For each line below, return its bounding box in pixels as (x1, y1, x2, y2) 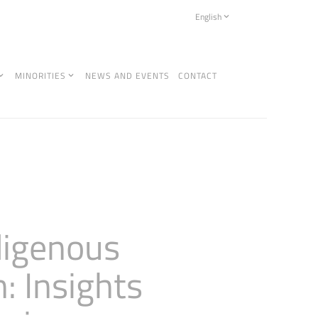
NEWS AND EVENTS (85, 68, 170, 82)
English (195, 9, 221, 23)
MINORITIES (15, 68, 67, 82)
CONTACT (178, 68, 217, 82)
